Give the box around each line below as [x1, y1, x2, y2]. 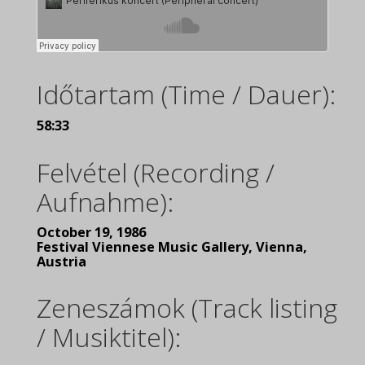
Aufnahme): [37, 184, 174, 219]
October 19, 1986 [37, 223, 146, 241]
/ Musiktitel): [37, 319, 181, 354]
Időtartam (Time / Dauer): [37, 77, 336, 112]
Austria [37, 253, 86, 270]
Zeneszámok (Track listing [37, 290, 337, 325]
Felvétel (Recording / [37, 155, 275, 190]
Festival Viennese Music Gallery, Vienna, [37, 238, 307, 256]
